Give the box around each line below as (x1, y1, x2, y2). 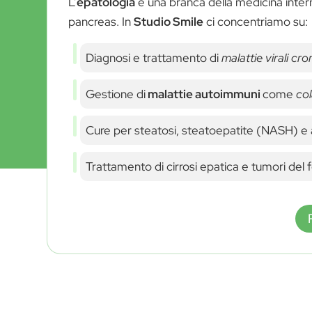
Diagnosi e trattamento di (86, 49, 222, 65)
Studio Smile (134, 13, 204, 29)
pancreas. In (68, 13, 134, 29)
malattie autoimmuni (146, 86, 263, 102)
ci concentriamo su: (203, 13, 309, 29)
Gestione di (86, 86, 146, 102)
